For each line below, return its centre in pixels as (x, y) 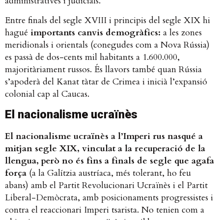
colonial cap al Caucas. (47, 94)
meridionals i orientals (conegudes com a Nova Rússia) (107, 45)
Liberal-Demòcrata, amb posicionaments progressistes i (109, 198)
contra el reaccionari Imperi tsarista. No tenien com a (105, 210)
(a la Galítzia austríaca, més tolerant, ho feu (109, 173)
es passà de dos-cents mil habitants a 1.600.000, (92, 57)
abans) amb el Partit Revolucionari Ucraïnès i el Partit (106, 186)
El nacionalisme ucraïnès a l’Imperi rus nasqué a (104, 137)
